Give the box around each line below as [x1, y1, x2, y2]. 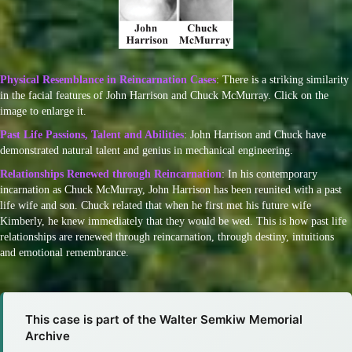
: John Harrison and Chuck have [184, 128, 326, 141]
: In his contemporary [222, 167, 317, 180]
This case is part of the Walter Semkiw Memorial [25, 311, 302, 327]
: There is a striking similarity [216, 73, 349, 86]
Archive [25, 328, 70, 343]
